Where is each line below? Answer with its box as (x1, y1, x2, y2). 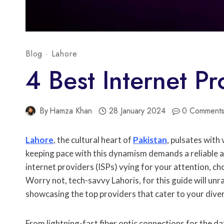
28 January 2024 (108, 105, 165, 117)
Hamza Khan (49, 105, 92, 117)
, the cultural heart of (53, 134, 133, 145)
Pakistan (133, 134, 167, 145)
